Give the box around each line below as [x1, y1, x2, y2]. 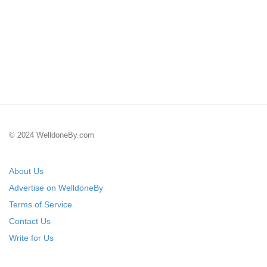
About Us [9, 166, 44, 176]
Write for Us [9, 233, 54, 243]
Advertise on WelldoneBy [9, 183, 103, 193]
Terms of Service [9, 200, 72, 209]
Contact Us [9, 216, 51, 226]
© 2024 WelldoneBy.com [9, 131, 94, 139]
